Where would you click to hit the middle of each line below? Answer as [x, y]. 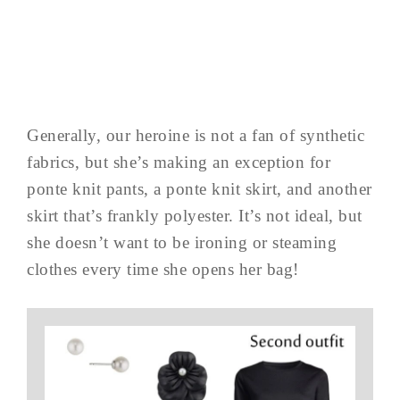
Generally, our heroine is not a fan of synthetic [196, 135]
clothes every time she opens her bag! [163, 269]
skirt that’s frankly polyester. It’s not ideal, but [195, 215]
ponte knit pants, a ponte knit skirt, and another [200, 188]
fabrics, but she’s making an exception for [179, 162]
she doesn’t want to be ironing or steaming [182, 242]
